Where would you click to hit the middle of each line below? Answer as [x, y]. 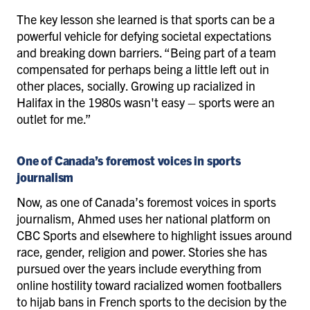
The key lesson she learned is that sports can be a [146, 19]
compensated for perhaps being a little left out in [143, 69]
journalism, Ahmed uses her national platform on [144, 218]
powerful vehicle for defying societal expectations [144, 35]
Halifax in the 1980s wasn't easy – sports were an [146, 102]
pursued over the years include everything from [139, 268]
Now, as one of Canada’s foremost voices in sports [146, 201]
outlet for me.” [55, 118]
